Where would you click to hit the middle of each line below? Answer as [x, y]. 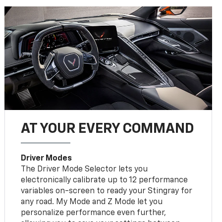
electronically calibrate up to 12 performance [105, 180]
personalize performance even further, [94, 213]
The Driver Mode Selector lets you [84, 169]
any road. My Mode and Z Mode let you [92, 202]
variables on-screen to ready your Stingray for [107, 191]
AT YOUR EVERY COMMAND [108, 129]
